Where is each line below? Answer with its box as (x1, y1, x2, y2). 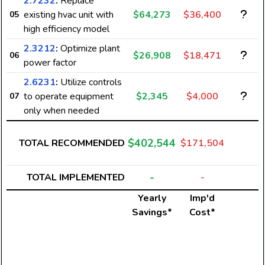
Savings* (131, 206, 172, 219)
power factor (24, 56, 76, 69)
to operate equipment (24, 90, 114, 103)
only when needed (24, 104, 99, 117)
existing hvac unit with (24, 8, 114, 21)
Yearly (137, 192, 166, 205)
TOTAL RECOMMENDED (19, 137, 125, 150)
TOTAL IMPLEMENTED (27, 171, 125, 184)
